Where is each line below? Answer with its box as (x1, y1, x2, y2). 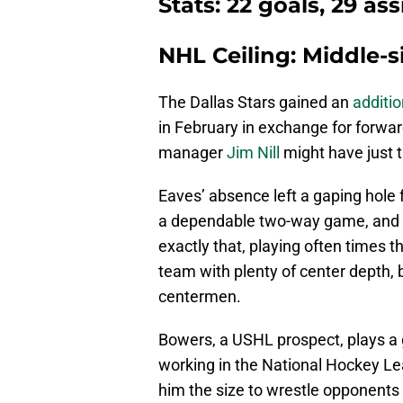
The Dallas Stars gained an (158, 93, 353, 112)
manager (158, 143, 227, 163)
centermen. (158, 287, 241, 307)
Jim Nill (227, 143, 280, 163)
